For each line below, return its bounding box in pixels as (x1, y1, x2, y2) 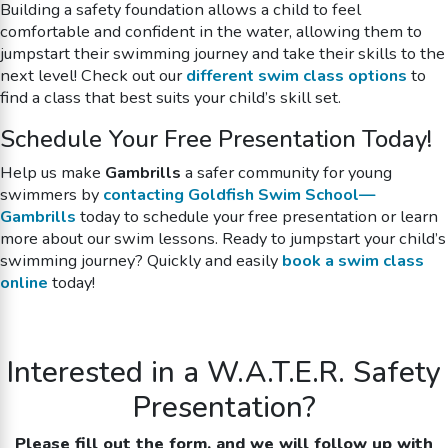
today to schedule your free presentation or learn (76, 204, 438, 228)
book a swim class (282, 248, 424, 272)
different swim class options (186, 64, 407, 88)
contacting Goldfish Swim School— (103, 182, 375, 206)
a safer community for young (181, 160, 392, 184)
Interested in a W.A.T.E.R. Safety (7, 352, 441, 393)
